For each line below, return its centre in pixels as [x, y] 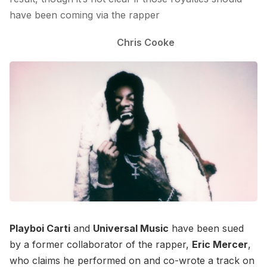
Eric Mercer [220, 244]
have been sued [206, 228]
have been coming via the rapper [85, 15]
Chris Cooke [145, 42]
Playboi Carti [40, 228]
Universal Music [131, 228]
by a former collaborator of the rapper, [101, 244]
